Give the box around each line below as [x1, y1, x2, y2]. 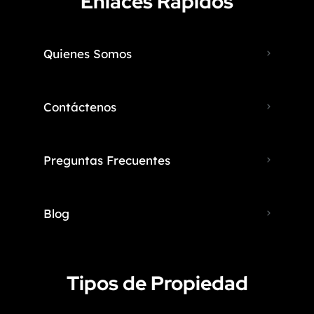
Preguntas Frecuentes [43, 152, 170, 168]
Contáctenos [43, 99, 116, 114]
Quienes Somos [43, 46, 132, 61]
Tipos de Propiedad [66, 269, 248, 296]
